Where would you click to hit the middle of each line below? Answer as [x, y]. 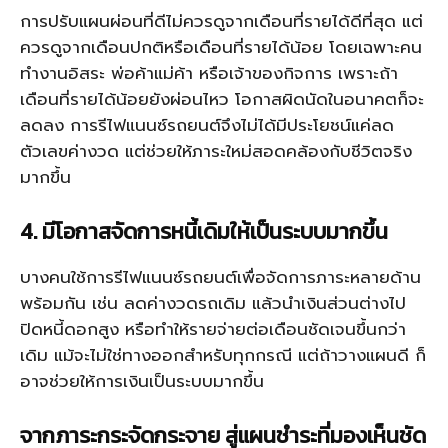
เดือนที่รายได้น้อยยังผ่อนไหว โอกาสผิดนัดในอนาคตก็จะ [222, 99]
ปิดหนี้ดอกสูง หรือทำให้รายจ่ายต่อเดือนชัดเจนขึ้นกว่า [213, 329]
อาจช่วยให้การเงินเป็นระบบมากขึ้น [142, 381]
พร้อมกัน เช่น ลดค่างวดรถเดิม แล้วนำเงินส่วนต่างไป [213, 303]
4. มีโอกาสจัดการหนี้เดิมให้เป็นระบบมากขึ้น [204, 231]
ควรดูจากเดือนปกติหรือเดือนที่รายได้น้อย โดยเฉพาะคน [221, 47]
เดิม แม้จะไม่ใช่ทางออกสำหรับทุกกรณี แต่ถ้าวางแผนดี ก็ [223, 355]
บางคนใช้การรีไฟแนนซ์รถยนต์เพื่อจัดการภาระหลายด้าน [220, 277]
